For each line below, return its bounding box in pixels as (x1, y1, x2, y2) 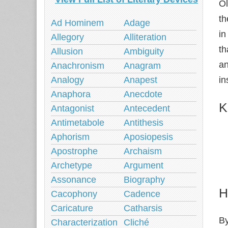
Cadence (124, 189, 160, 199)
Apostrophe (51, 146, 98, 156)
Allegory (51, 32, 84, 42)
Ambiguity (124, 46, 164, 56)
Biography (124, 175, 165, 185)
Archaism (124, 146, 162, 156)
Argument (124, 160, 163, 170)
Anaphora (51, 89, 91, 99)
